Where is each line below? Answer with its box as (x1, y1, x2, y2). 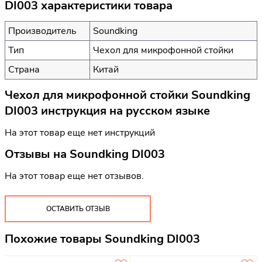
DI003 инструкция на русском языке (5, 102, 210, 119)
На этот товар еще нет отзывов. (5, 170, 144, 183)
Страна (8, 63, 40, 76)
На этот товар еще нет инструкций (5, 126, 155, 139)
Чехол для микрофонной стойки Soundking (5, 87, 250, 103)
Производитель (8, 24, 77, 37)
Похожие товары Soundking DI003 (5, 230, 200, 247)
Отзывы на (5, 146, 70, 163)
